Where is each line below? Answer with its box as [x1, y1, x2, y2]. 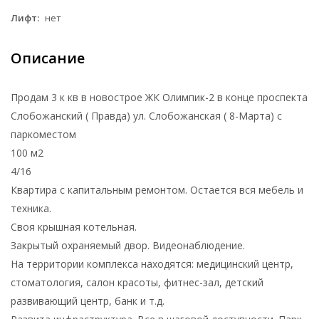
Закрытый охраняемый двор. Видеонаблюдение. [11, 238, 245, 252]
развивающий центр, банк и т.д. [11, 293, 164, 308]
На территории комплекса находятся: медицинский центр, [11, 256, 293, 271]
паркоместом [11, 127, 76, 141]
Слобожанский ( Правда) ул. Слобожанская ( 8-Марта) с [11, 108, 282, 122]
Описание [11, 48, 85, 68]
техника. [11, 201, 51, 215]
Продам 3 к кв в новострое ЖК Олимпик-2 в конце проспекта [11, 90, 308, 104]
